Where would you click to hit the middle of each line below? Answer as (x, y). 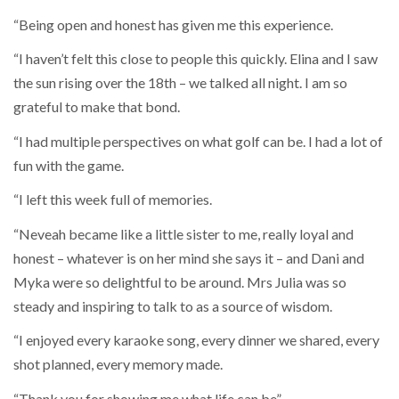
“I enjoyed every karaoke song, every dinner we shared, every (196, 340)
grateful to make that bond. (97, 107)
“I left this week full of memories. (113, 199)
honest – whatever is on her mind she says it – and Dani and (189, 257)
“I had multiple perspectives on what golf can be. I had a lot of (198, 141)
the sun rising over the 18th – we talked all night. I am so (180, 83)
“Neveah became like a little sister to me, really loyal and (183, 233)
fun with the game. (69, 165)
